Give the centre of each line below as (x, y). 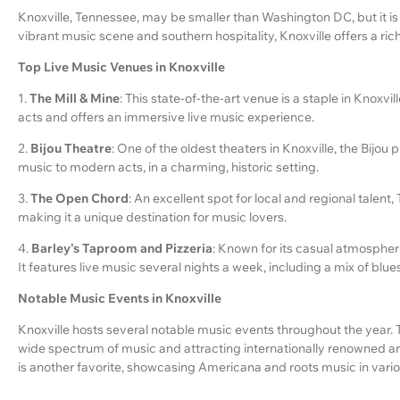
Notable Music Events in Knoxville (120, 298)
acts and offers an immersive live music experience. (166, 117)
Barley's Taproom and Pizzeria (122, 248)
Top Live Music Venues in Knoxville (121, 67)
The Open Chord (79, 198)
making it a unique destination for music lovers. (152, 217)
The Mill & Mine (75, 98)
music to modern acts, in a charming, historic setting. (168, 167)
